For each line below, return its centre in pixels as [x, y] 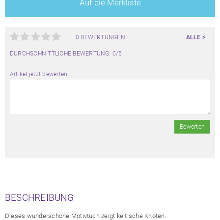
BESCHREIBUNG [39, 197]
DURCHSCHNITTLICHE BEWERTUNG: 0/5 [66, 53]
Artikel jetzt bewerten [39, 74]
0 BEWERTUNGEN [100, 37]
